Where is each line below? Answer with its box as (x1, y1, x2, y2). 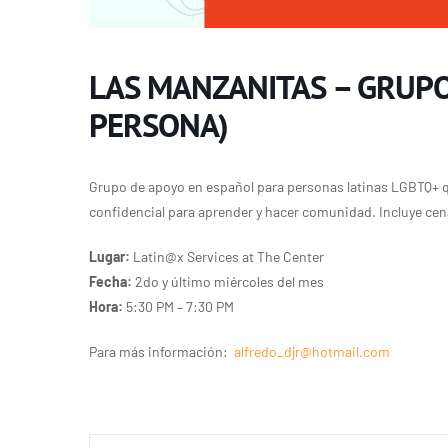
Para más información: (89, 343, 234, 361)
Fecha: (89, 273, 132, 291)
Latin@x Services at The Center (130, 248, 324, 266)
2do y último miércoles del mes (132, 273, 324, 291)
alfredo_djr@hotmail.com (234, 343, 390, 361)
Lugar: (89, 248, 130, 266)
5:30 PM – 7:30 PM (123, 298, 234, 316)
